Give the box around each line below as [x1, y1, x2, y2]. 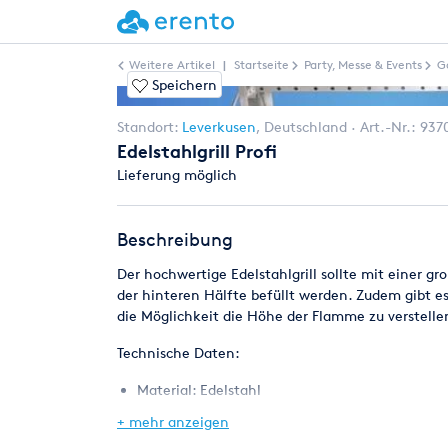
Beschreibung [117, 228, 233, 250]
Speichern [148, 76, 217, 93]
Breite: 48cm [137, 423, 221, 440]
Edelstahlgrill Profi [117, 139, 277, 162]
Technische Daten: [117, 344, 240, 361]
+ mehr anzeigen [117, 413, 229, 430]
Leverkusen [182, 118, 256, 135]
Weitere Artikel [129, 57, 215, 72]
